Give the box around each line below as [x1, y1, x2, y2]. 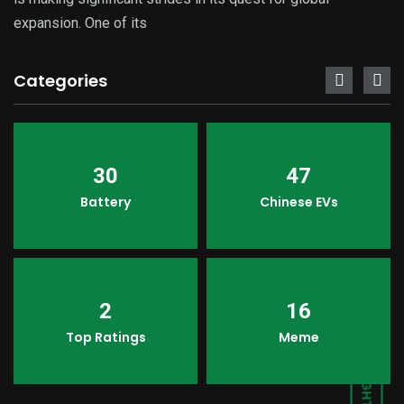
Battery [80, 193, 131, 212]
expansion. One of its [14, 14, 147, 32]
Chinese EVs [259, 193, 338, 212]
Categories [14, 69, 107, 93]
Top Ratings [65, 328, 146, 347]
